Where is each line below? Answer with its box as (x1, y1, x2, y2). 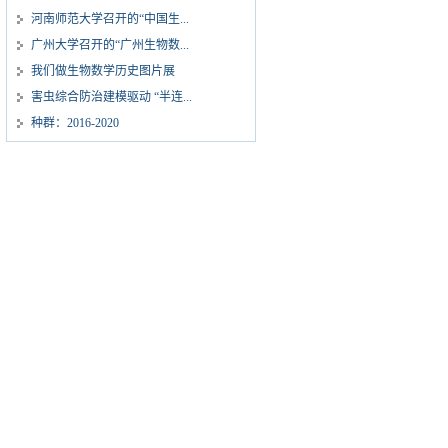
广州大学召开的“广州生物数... (31, 38, 189, 52)
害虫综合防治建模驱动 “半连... (31, 90, 192, 104)
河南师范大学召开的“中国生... (31, 12, 189, 26)
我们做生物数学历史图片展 (31, 64, 175, 78)
